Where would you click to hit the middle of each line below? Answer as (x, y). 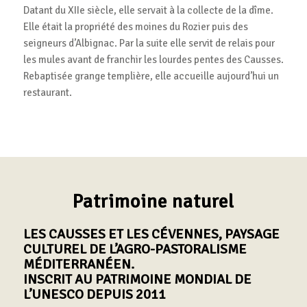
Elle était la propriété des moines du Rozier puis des (135, 26)
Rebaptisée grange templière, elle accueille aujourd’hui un (151, 76)
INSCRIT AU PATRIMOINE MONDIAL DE (137, 279)
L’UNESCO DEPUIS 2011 (94, 294)
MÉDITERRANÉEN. (78, 264)
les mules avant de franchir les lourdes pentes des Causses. (153, 59)
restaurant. (47, 92)
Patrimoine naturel (153, 202)
